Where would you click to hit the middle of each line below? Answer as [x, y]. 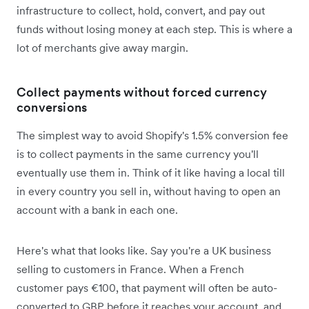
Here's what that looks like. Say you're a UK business [144, 250]
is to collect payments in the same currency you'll [138, 153]
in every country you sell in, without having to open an [149, 191]
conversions [52, 107]
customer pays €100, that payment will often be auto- [147, 287]
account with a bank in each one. [97, 209]
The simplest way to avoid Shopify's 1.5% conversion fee [152, 135]
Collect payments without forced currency [142, 92]
